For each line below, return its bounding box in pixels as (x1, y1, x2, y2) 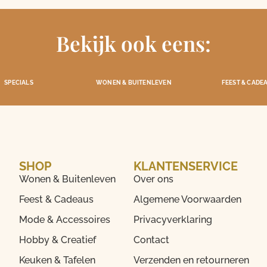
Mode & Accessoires (19, 213, 111, 225)
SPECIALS (4, 79, 33, 86)
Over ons (133, 173, 173, 185)
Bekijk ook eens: (56, 29, 211, 57)
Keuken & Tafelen (19, 254, 96, 266)
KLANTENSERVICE (133, 159, 238, 173)
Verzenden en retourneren (133, 254, 249, 266)
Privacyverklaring (133, 213, 212, 225)
